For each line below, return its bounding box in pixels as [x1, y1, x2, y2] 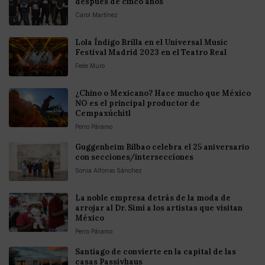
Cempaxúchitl [75, 108, 131, 119]
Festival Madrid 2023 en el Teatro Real [75, 47, 227, 58]
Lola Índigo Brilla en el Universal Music [75, 37, 228, 48]
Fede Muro [75, 62, 105, 70]
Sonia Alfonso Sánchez [75, 167, 142, 174]
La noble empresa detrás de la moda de [75, 193, 231, 203]
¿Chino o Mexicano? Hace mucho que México [75, 88, 251, 99]
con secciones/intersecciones [75, 152, 193, 163]
